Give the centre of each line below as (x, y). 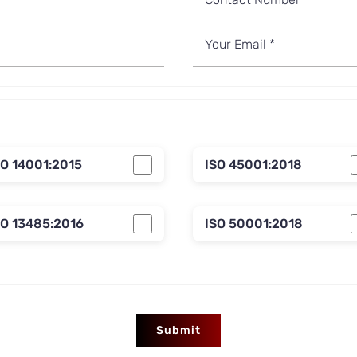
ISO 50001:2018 (254, 224)
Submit (178, 331)
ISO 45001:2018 (253, 165)
